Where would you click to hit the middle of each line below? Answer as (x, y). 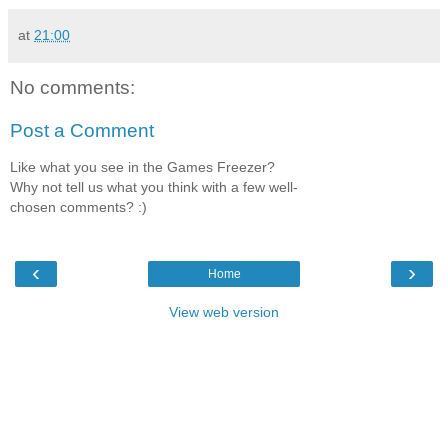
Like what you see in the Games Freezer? (142, 166)
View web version (224, 312)
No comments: (72, 87)
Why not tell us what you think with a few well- (154, 186)
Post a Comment (82, 131)
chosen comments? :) (78, 206)
